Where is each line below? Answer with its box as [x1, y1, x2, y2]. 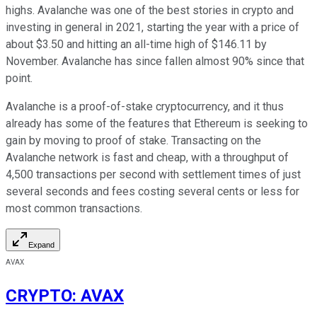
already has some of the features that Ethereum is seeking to [6, 116, 308, 130]
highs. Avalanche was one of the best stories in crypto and [6, 3, 294, 17]
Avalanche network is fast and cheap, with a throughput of [6, 150, 289, 164]
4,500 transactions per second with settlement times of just [6, 167, 301, 181]
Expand [28, 240, 54, 249]
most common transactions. [6, 201, 142, 215]
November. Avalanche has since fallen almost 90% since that [6, 54, 304, 68]
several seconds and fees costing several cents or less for [6, 184, 299, 198]
